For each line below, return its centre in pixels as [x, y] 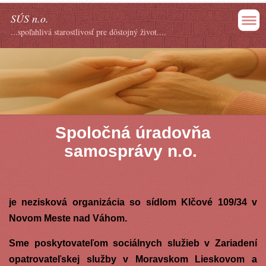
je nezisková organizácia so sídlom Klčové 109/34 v [133, 202]
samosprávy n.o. [133, 151]
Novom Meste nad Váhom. [69, 218]
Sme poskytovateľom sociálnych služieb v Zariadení [133, 243]
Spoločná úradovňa [133, 132]
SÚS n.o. [30, 18]
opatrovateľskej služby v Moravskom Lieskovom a [133, 259]
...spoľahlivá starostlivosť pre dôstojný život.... [88, 32]
